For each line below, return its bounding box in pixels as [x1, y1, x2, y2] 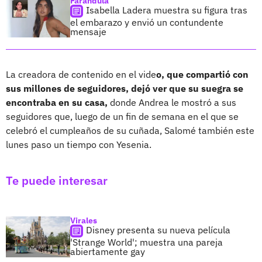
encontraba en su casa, [6, 96, 108, 108]
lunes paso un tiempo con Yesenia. [6, 138, 151, 150]
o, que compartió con [156, 68, 249, 80]
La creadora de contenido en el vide [6, 68, 156, 80]
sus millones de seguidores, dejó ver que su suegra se [6, 82, 243, 94]
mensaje [70, 25, 106, 37]
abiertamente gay [70, 245, 145, 257]
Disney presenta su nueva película [86, 223, 230, 236]
